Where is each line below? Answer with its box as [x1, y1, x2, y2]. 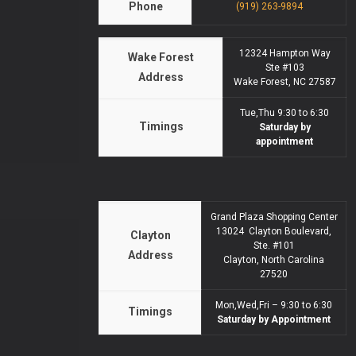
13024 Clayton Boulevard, [216, 226, 331, 237]
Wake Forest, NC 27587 [233, 76, 336, 87]
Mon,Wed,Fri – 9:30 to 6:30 [215, 300, 332, 311]
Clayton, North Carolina [223, 254, 324, 265]
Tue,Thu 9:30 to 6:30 [240, 107, 329, 118]
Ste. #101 [253, 240, 295, 251]
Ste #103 [265, 62, 304, 73]
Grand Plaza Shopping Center [210, 211, 338, 222]
